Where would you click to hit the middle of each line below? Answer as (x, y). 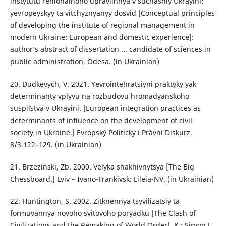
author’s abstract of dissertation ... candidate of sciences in (110, 49)
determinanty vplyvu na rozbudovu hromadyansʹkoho (99, 96)
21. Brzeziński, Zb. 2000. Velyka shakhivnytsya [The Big (102, 166)
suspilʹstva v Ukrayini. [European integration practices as (105, 108)
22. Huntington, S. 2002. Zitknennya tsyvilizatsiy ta (95, 201)
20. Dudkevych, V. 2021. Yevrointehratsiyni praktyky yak (103, 84)
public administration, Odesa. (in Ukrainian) (84, 62)
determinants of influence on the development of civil (101, 120)
